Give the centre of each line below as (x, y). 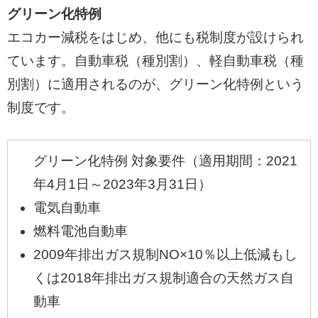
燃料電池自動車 (80, 231)
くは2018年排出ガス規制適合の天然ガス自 (163, 278)
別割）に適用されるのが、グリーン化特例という (155, 84)
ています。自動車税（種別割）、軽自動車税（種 (155, 61)
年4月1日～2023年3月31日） (122, 184)
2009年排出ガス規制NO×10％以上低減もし (165, 254)
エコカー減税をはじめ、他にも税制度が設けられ (155, 38)
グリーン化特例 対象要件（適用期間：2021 (165, 160)
